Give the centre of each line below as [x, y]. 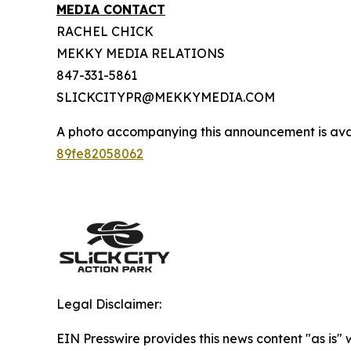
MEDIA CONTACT [111, 9]
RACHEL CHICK [105, 31]
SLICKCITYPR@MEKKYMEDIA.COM [166, 97]
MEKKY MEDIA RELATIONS [141, 53]
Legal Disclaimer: [109, 304]
